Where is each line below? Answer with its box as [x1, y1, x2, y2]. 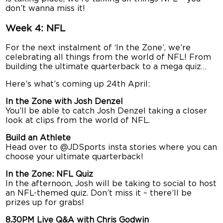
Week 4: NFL [5, 23, 66, 33]
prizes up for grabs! [5, 199, 85, 207]
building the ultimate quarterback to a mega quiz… [5, 63, 207, 71]
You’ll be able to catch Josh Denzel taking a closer [5, 107, 208, 115]
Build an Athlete [5, 134, 71, 142]
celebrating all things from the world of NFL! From [5, 53, 212, 62]
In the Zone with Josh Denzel [5, 98, 123, 106]
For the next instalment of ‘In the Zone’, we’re [5, 44, 191, 52]
